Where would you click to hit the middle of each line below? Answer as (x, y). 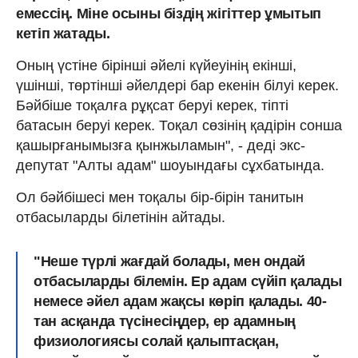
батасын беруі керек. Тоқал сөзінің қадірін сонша (179, 125)
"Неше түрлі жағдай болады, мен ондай (170, 261)
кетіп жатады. (63, 33)
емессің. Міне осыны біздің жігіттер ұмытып (169, 13)
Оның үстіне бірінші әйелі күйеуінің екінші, (156, 65)
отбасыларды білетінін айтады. (121, 217)
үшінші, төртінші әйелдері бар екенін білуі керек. (177, 85)
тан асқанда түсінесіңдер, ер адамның (165, 321)
